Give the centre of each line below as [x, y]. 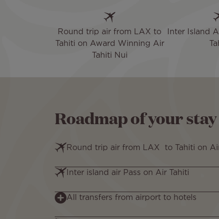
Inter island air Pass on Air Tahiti [129, 173]
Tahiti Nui [109, 56]
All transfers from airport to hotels [131, 198]
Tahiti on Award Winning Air [109, 44]
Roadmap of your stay [136, 118]
